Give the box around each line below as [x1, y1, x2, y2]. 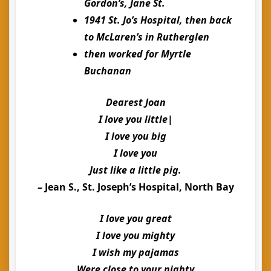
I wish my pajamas [92, 246, 179, 259]
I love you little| [98, 113, 173, 126]
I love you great [99, 212, 172, 225]
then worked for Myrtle [84, 47, 191, 60]
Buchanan [84, 64, 131, 77]
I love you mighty [96, 229, 175, 242]
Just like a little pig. [90, 163, 181, 177]
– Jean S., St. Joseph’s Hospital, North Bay [37, 180, 234, 194]
